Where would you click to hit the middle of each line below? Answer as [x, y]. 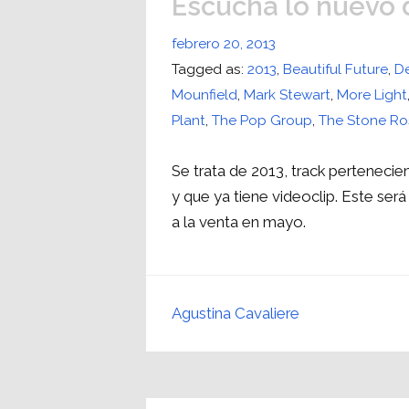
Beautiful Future [336, 70]
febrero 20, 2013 [224, 44]
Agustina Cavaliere [236, 314]
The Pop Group [262, 121]
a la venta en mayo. [239, 222]
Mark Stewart [288, 95]
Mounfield [205, 95]
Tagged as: [210, 70]
